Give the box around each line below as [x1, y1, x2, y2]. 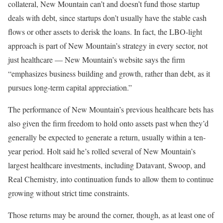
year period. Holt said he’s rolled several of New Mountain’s [8, 145, 196, 156]
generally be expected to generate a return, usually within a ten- [8, 131, 206, 142]
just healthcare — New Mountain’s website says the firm [8, 54, 185, 65]
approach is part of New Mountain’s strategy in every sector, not [8, 40, 208, 51]
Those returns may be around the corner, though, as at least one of [8, 209, 214, 220]
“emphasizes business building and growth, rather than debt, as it [8, 68, 210, 79]
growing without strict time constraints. [8, 187, 129, 198]
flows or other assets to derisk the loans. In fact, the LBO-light [8, 26, 202, 37]
